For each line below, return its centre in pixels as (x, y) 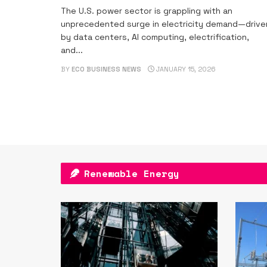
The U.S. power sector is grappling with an (147, 11)
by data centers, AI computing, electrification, (155, 37)
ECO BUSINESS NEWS (106, 69)
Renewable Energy (132, 174)
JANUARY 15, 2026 (185, 69)
